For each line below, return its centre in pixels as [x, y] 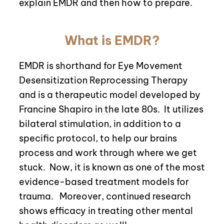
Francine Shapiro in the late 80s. [89, 109]
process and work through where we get [108, 153]
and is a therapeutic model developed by [109, 95]
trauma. [37, 196]
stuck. [32, 167]
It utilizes [183, 109]
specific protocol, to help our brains [98, 138]
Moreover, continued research [125, 196]
